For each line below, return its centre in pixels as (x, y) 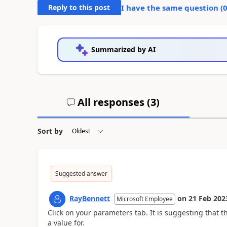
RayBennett (89, 198)
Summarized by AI (123, 49)
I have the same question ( (172, 8)
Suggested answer (81, 174)
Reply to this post (79, 7)
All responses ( (113, 102)
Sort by (50, 131)
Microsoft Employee (144, 199)
